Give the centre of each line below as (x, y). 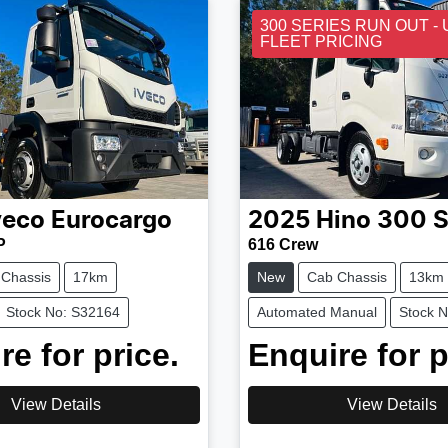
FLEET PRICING (320, 41)
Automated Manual (316, 311)
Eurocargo (111, 220)
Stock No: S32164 (63, 311)
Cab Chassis (346, 276)
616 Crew (282, 244)
